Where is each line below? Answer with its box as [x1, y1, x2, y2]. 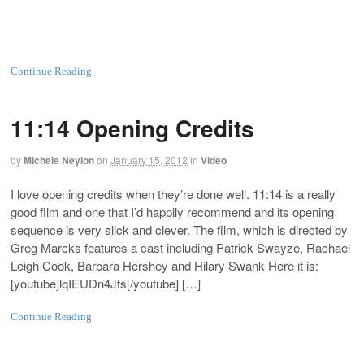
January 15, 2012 [110, 153, 188, 167]
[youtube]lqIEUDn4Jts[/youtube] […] [11, 274, 201, 292]
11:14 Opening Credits [11, 111, 254, 145]
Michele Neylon [24, 153, 94, 168]
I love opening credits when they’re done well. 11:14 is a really [11, 184, 336, 202]
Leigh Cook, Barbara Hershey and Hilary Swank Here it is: [11, 256, 318, 274]
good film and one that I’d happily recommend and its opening [11, 202, 334, 220]
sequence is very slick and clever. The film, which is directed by [11, 220, 348, 238]
